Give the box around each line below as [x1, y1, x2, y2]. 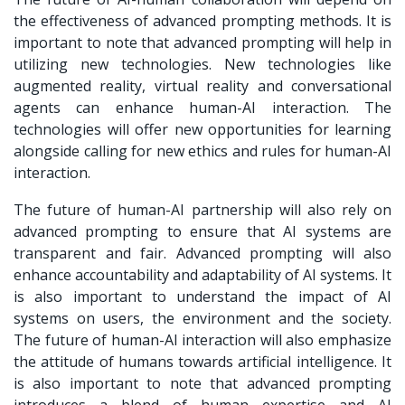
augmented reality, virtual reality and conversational [14, 75, 391, 96]
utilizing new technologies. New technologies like [14, 53, 391, 74]
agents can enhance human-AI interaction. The [14, 97, 391, 118]
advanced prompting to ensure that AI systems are [14, 221, 391, 241]
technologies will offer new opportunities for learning [14, 118, 391, 139]
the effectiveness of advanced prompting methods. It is [14, 10, 391, 31]
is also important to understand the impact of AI [14, 286, 391, 306]
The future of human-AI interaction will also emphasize [14, 329, 391, 350]
